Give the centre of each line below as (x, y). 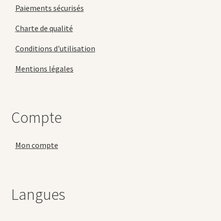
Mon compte (37, 145)
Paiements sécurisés (49, 8)
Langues (38, 194)
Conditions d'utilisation (55, 48)
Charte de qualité (44, 28)
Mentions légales (44, 68)
